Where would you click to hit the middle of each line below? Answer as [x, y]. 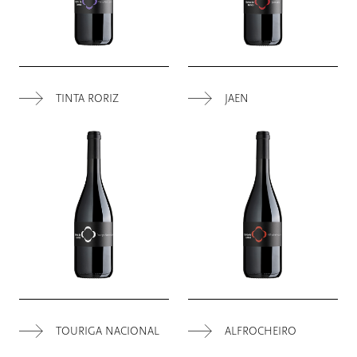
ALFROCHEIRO [261, 331]
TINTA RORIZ [88, 98]
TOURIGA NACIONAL [108, 331]
